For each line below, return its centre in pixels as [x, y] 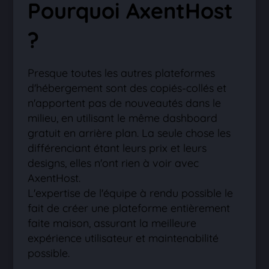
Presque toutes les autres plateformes [122, 73]
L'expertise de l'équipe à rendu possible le [131, 193]
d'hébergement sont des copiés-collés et [127, 88]
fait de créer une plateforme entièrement [129, 208]
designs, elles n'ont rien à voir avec [113, 163]
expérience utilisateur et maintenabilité [123, 238]
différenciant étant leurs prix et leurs [117, 148]
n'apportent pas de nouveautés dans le [125, 103]
